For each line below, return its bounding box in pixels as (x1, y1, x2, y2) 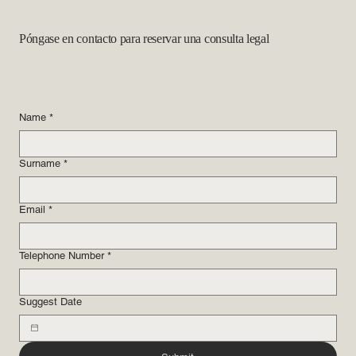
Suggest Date (19, 295, 82, 308)
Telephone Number (19, 249, 104, 261)
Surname (19, 157, 60, 169)
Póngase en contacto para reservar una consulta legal (19, 31, 269, 45)
